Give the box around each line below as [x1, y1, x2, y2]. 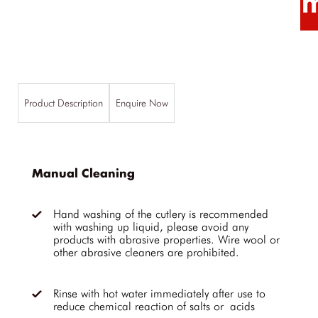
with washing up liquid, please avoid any [53, 220, 248, 234]
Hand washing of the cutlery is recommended [53, 207, 268, 221]
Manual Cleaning [32, 168, 135, 180]
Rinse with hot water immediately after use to [53, 287, 265, 300]
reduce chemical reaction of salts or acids [53, 300, 255, 313]
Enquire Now [116, 97, 168, 109]
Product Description [24, 97, 103, 109]
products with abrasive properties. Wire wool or [53, 233, 280, 246]
